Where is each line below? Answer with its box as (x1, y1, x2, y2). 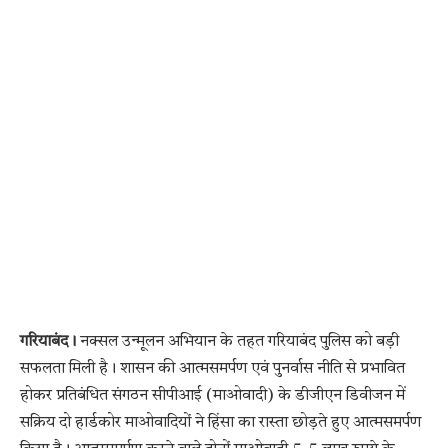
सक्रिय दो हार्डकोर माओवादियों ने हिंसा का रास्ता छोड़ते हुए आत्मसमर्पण (20, 414, 421, 431)
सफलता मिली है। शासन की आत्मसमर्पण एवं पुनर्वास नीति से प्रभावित (20, 360, 405, 377)
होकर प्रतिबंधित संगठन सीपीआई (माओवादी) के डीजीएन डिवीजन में (20, 387, 405, 404)
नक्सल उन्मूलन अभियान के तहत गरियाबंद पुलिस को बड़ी (76, 333, 399, 350)
